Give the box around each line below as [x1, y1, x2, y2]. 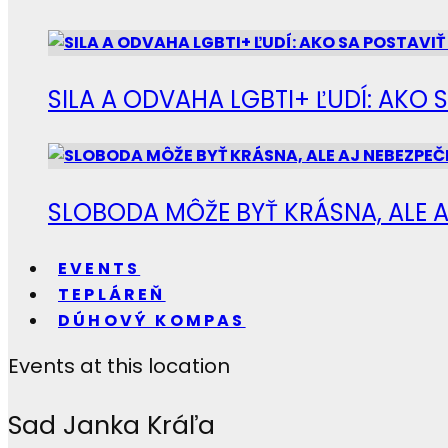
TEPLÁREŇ [58, 283, 166, 306]
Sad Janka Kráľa [8, 407, 215, 444]
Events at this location [8, 352, 230, 380]
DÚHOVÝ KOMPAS [58, 309, 246, 332]
